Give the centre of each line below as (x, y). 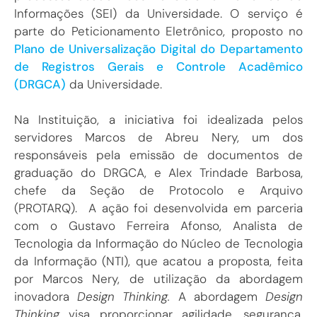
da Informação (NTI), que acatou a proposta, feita (158, 261)
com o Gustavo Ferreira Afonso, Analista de (158, 226)
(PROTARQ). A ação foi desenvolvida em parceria (158, 208)
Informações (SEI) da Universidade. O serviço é (158, 13)
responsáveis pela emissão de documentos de (158, 155)
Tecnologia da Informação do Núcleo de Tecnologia (158, 244)
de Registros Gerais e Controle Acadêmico (158, 66)
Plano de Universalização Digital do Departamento (158, 48)
